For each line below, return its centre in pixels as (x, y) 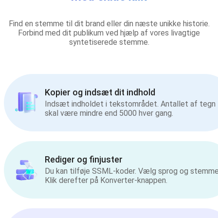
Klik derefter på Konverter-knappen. (106, 181)
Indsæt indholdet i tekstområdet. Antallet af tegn (130, 104)
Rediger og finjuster (84, 160)
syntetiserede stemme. (109, 42)
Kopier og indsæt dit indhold (100, 92)
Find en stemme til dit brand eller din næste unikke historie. (109, 23)
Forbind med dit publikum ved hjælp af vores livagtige (109, 33)
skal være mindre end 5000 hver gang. (109, 113)
